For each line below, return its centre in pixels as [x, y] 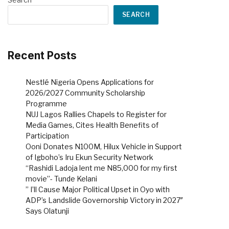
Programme [46, 103]
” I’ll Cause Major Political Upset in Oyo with [98, 189]
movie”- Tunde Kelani [61, 178]
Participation [47, 135]
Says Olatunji [47, 211]
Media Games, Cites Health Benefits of [92, 125]
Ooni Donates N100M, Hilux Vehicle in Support [104, 146]
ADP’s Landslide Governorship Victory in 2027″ [104, 200]
